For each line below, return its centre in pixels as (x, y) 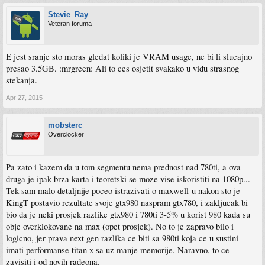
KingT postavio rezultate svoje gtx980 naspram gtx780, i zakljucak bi (127, 203)
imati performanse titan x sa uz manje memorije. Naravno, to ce (118, 250)
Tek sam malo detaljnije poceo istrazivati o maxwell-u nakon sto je (123, 191)
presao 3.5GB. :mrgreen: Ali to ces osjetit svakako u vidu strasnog (122, 68)
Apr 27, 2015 (24, 98)
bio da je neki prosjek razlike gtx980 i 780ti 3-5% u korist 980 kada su (128, 214)
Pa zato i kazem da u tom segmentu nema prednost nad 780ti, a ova (123, 167)
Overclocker (66, 134)
